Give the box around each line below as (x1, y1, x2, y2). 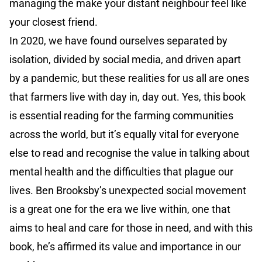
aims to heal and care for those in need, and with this (9, 222, 253, 235)
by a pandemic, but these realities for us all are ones (9, 72, 249, 85)
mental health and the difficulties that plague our (9, 166, 233, 178)
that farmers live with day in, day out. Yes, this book (9, 91, 246, 104)
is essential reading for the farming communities (9, 109, 233, 122)
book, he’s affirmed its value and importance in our (9, 240, 241, 253)
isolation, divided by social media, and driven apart (9, 53, 241, 66)
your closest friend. (9, 16, 98, 29)
